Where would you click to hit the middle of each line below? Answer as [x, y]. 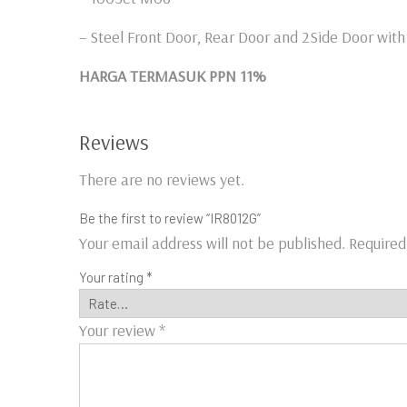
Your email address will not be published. [212, 243]
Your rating [113, 277]
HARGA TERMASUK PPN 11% [173, 75]
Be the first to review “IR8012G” [170, 218]
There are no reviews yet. [162, 179]
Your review [119, 330]
